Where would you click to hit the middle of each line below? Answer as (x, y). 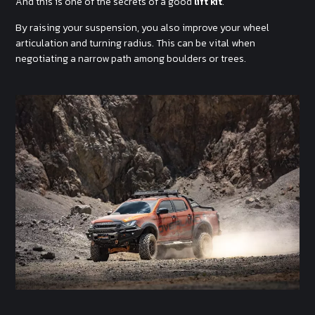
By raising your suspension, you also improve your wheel (143, 28)
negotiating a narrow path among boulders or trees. (131, 59)
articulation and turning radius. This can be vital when (136, 44)
